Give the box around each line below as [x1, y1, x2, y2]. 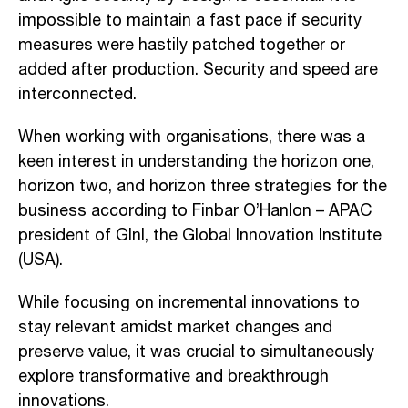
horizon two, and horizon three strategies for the [18, 173, 387, 199]
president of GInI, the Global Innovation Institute [18, 222, 382, 249]
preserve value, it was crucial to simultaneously [18, 339, 374, 365]
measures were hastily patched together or [18, 32, 345, 58]
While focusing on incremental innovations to [18, 290, 360, 316]
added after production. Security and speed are [18, 56, 378, 83]
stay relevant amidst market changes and [18, 314, 332, 341]
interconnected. [18, 81, 137, 107]
